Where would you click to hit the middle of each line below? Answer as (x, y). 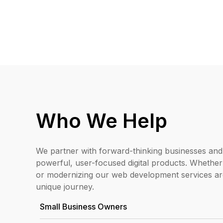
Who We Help (102, 120)
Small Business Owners (83, 206)
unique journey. (65, 186)
